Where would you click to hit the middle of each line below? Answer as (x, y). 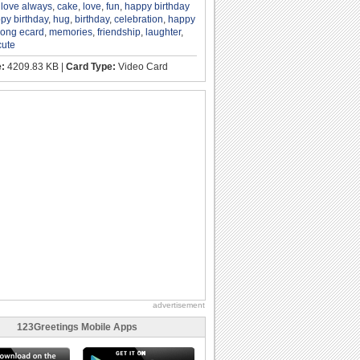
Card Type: (91, 66)
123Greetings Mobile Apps (77, 327)
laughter (163, 32)
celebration (139, 19)
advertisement (179, 305)
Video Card (142, 66)
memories (71, 32)
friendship (119, 32)
